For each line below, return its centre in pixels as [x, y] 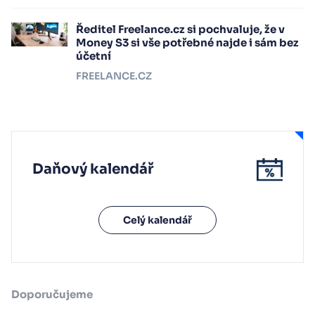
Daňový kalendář [93, 169]
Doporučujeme [52, 294]
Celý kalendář [157, 220]
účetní [94, 56]
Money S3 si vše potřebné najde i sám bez [187, 42]
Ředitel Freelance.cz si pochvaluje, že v [180, 29]
